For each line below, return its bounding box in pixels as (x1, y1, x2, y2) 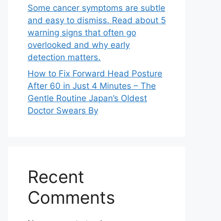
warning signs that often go (28, 27, 136, 37)
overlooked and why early (28, 39, 130, 50)
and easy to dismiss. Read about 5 (28, 15, 166, 25)
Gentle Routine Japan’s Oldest (28, 93, 147, 103)
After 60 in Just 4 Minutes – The (28, 81, 156, 91)
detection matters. (28, 52, 101, 62)
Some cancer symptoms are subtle (28, 2, 165, 13)
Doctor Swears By (28, 106, 98, 115)
